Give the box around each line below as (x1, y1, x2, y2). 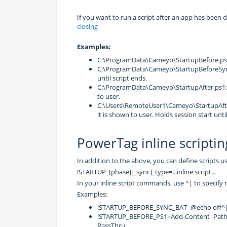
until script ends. (97, 73, 147, 83)
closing (77, 21, 98, 31)
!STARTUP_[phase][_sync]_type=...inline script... (77, 167, 216, 176)
